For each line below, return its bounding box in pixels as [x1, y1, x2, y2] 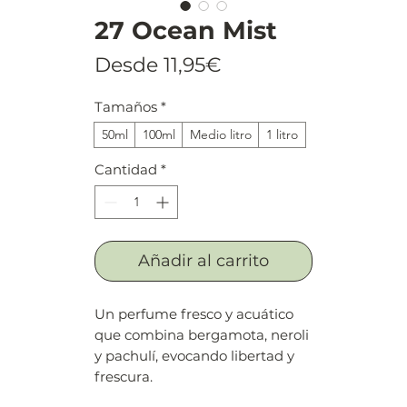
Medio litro [190, 125, 252, 143]
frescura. [94, 367, 153, 385]
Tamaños [94, 97, 157, 115]
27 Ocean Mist [94, 15, 277, 45]
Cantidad [94, 160, 157, 178]
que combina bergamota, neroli [94, 325, 309, 343]
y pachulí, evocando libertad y [94, 346, 294, 364]
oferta [221, 100, 280, 125]
